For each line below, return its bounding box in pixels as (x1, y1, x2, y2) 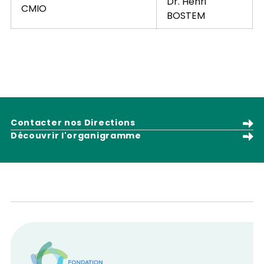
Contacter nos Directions (10, 116, 136, 131)
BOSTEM (166, 9, 205, 25)
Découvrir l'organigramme (10, 129, 141, 144)
